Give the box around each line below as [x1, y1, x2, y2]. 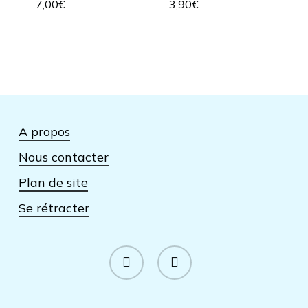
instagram [156, 246, 202, 258]
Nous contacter [18, 148, 109, 165]
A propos [18, 123, 70, 140]
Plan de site [18, 174, 88, 190]
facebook [108, 246, 151, 258]
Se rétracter [18, 199, 89, 216]
